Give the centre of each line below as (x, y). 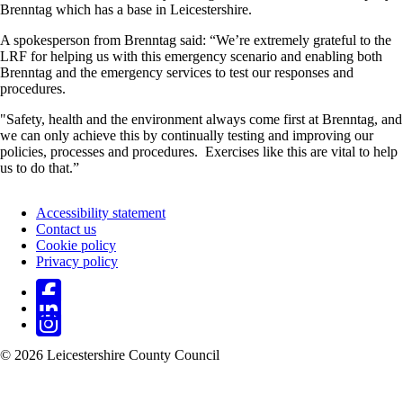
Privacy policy (77, 262)
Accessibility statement (101, 213)
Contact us (66, 229)
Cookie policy (76, 246)
